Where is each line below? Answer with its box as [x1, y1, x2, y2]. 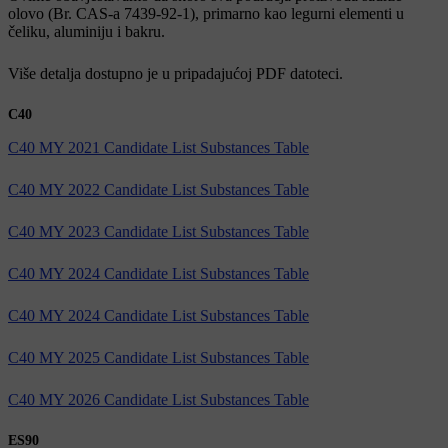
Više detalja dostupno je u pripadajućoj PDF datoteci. [8, 64, 343, 82]
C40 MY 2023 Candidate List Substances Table [8, 222, 309, 240]
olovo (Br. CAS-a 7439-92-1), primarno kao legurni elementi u [8, 4, 404, 22]
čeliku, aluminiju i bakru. [8, 22, 165, 40]
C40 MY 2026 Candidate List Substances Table [8, 390, 309, 408]
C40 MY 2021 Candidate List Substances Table [8, 138, 309, 156]
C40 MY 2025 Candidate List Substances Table [8, 348, 309, 366]
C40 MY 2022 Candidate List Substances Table [8, 180, 309, 198]
